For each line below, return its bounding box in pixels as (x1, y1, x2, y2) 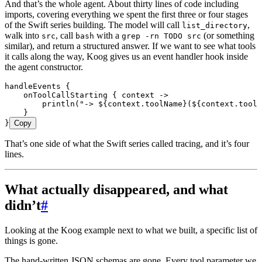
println (5, 99, 75, 109)
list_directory (182, 21, 247, 30)
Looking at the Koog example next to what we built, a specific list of (5, 225, 257, 235)
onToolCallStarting (5, 91, 108, 100)
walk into (5, 30, 42, 41)
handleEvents (5, 82, 61, 91)
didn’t (5, 198, 41, 213)
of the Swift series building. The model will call (5, 20, 182, 30)
